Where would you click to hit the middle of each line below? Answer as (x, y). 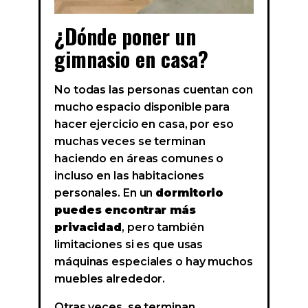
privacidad (88, 228)
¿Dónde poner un (125, 36)
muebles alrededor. (110, 279)
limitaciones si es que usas (129, 245)
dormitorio (190, 193)
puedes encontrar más (125, 210)
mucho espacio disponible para (142, 107)
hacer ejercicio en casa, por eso (144, 124)
